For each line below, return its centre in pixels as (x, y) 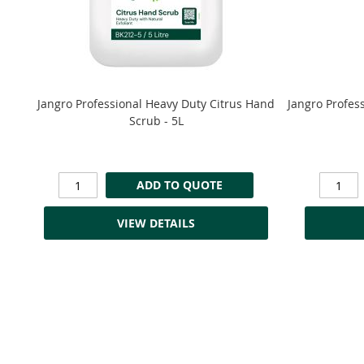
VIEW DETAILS (156, 223)
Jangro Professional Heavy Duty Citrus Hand (156, 104)
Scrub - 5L (156, 121)
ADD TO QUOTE (179, 185)
